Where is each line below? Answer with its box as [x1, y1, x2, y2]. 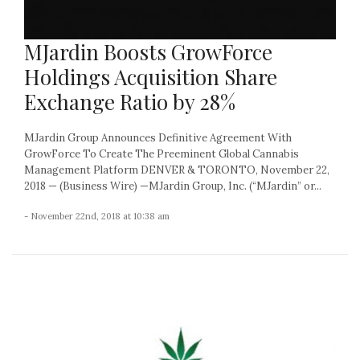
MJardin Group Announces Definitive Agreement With [24, 130, 292, 145]
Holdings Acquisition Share [24, 62, 277, 91]
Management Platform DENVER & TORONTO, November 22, [24, 162, 329, 177]
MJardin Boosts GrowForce [24, 37, 272, 66]
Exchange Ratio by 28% [24, 87, 235, 116]
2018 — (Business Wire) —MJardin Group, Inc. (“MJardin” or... [24, 178, 321, 193]
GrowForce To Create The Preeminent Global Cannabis [24, 146, 299, 161]
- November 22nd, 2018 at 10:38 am [24, 210, 170, 222]
